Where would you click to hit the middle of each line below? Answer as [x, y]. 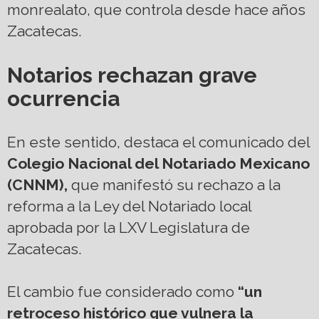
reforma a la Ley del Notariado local [129, 206]
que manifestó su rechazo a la [174, 185]
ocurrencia [63, 99]
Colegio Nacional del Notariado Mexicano [158, 164]
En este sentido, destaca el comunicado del [158, 142]
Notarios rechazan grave [132, 75]
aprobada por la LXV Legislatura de [129, 228]
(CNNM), [37, 185]
